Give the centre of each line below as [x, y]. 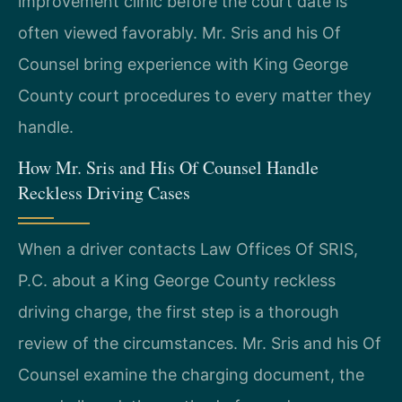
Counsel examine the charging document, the [191, 375]
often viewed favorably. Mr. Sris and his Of [179, 32]
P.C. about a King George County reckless [177, 280]
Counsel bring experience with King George [183, 64]
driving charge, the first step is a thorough [179, 312]
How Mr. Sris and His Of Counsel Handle [168, 167]
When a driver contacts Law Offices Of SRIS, [188, 249]
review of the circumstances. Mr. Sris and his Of [200, 343]
